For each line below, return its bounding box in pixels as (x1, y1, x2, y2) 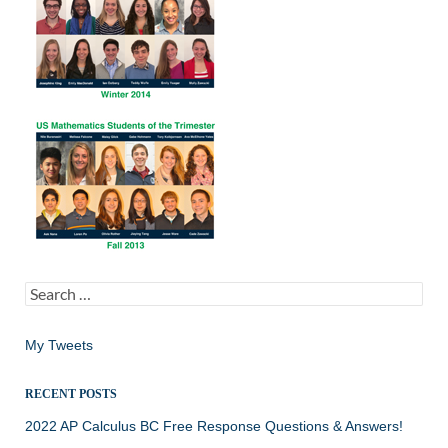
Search (24, 282, 69, 299)
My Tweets (25, 337, 93, 354)
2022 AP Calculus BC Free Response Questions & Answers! (25, 418, 403, 435)
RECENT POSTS (25, 387, 117, 402)
